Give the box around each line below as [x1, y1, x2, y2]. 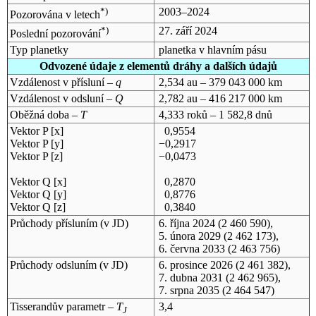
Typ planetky [9, 43, 68, 56]
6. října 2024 [158, 217, 215, 229]
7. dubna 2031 [158, 271, 223, 284]
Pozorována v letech [9, 8, 100, 21]
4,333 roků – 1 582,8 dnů [158, 108, 272, 121]
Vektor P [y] [9, 137, 63, 150]
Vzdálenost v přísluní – [9, 75, 116, 88]
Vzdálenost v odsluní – [9, 92, 115, 104]
